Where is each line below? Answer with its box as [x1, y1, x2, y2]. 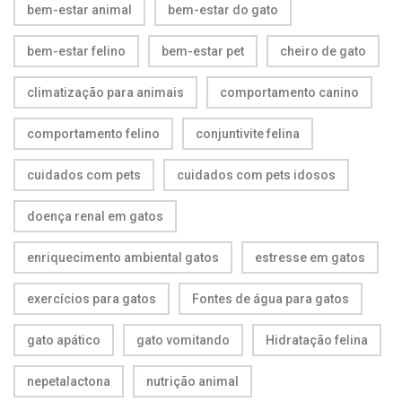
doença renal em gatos [27, 208, 163, 223]
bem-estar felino [27, 43, 126, 58]
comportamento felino [27, 126, 160, 141]
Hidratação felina [266, 332, 368, 347]
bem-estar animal [27, 2, 132, 17]
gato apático [27, 332, 100, 347]
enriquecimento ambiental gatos [27, 249, 219, 265]
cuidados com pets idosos [177, 167, 336, 182]
